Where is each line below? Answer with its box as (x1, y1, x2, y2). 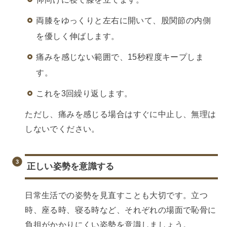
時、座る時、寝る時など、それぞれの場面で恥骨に (25, 205, 216, 215)
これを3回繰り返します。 (36, 88, 133, 98)
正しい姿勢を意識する (26, 161, 115, 172)
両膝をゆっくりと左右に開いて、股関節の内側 (36, 15, 211, 25)
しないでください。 (25, 124, 100, 134)
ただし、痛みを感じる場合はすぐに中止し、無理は (25, 109, 216, 119)
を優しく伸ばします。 (36, 31, 120, 41)
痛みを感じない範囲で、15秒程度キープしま (36, 52, 204, 61)
